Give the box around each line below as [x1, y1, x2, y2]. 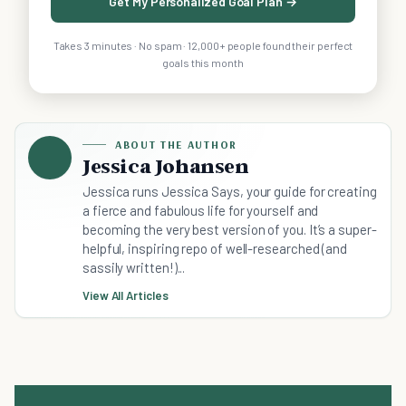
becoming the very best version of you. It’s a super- [82, 221, 377, 238]
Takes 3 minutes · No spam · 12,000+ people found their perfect [53, 39, 353, 53]
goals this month [162, 56, 244, 70]
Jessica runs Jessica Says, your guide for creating [82, 183, 377, 200]
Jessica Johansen [82, 154, 249, 179]
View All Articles [82, 288, 169, 304]
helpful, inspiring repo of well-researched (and [82, 240, 348, 257]
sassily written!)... [82, 259, 186, 276]
